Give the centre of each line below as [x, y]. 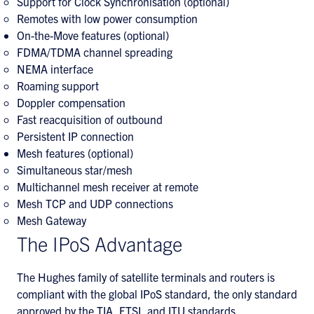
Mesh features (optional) [75, 153]
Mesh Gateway [52, 220]
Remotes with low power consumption [107, 18]
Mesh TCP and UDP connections [95, 203]
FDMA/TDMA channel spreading [95, 52]
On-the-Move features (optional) [93, 35]
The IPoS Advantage [100, 243]
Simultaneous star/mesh [75, 170]
